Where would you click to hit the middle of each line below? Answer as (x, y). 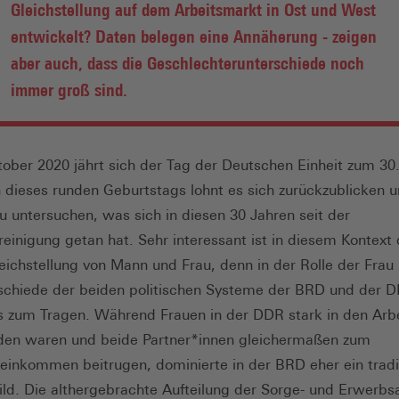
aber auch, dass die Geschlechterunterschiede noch (187, 62)
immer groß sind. (69, 89)
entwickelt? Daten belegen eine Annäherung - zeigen (194, 36)
